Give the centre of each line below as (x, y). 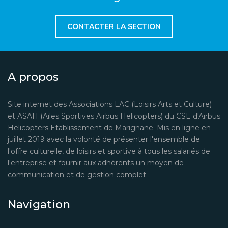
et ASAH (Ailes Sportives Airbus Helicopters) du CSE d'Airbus (114, 116)
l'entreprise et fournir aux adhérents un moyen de (96, 163)
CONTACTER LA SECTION (114, 26)
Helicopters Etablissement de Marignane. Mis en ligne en (109, 127)
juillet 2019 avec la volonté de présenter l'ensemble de (104, 139)
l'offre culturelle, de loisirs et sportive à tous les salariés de (109, 151)
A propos (33, 77)
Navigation (39, 204)
